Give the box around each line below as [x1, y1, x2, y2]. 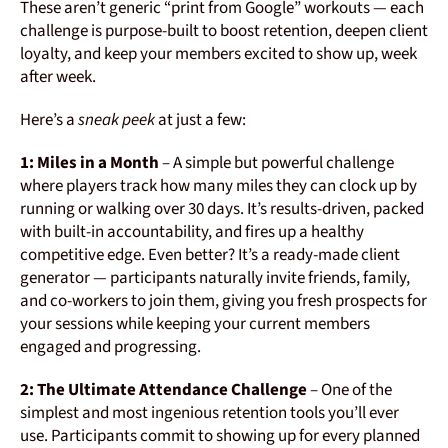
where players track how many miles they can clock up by [20, 174, 417, 199]
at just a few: [155, 108, 246, 133]
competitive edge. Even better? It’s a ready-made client [20, 243, 400, 268]
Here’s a [20, 108, 78, 133]
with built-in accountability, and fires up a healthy [20, 220, 364, 245]
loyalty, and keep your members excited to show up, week [20, 42, 417, 67]
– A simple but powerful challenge [159, 151, 394, 176]
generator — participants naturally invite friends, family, [20, 266, 410, 291]
